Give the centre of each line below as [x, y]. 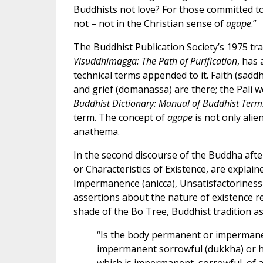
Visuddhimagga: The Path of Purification [155, 61]
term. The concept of [120, 118]
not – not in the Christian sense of [149, 24]
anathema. [96, 132]
